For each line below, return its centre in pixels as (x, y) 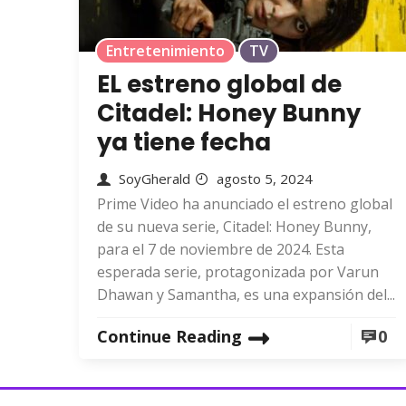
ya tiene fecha (184, 142)
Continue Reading (169, 336)
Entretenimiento (165, 51)
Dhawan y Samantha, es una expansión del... (246, 295)
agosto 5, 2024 (265, 179)
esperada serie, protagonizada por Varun (238, 272)
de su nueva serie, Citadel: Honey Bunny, (234, 227)
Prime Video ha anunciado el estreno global (245, 204)
